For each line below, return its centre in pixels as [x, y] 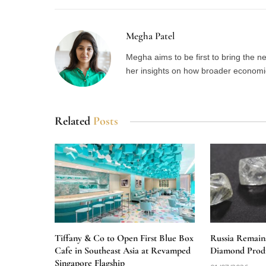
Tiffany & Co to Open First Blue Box [124, 238]
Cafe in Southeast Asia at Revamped [123, 251]
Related [74, 121]
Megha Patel [151, 36]
